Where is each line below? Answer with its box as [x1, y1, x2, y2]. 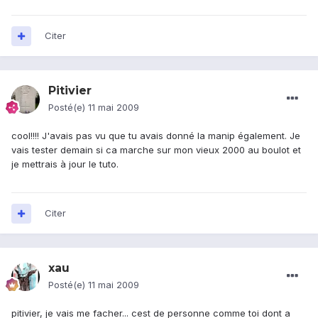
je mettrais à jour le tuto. [11, 158, 119, 170]
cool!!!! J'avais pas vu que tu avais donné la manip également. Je [11, 130, 300, 142]
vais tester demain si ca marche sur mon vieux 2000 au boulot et [11, 144, 301, 156]
